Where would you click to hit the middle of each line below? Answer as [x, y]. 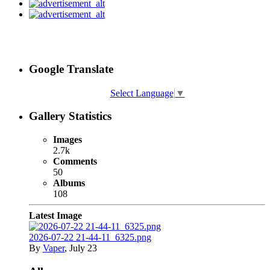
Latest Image [55, 216]
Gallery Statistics [70, 116]
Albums [69, 183]
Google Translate [71, 69]
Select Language [142, 93]
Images [67, 140]
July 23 [83, 248]
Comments [75, 162]
